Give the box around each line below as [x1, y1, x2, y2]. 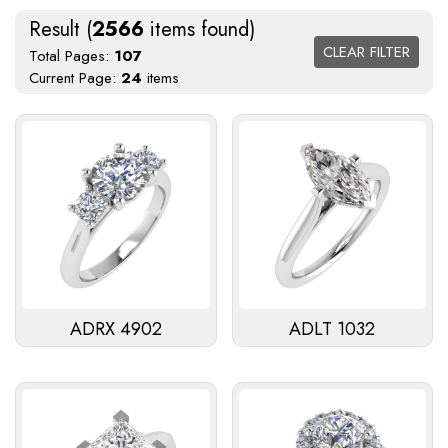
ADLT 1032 [289, 315, 376, 342]
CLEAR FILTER [323, 41, 410, 64]
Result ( [29, 15, 92, 45]
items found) [144, 15, 255, 45]
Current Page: [29, 67, 121, 90]
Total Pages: [29, 45, 114, 68]
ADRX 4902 [69, 315, 162, 342]
